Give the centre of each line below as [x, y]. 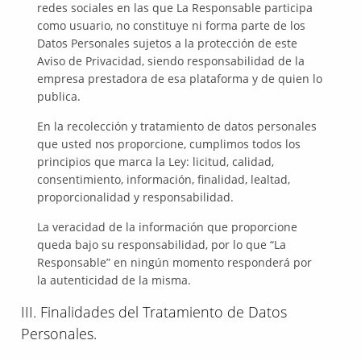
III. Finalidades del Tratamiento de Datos [154, 312]
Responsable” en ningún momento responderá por [175, 262]
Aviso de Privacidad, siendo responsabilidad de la [171, 61]
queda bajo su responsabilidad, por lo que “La [162, 245]
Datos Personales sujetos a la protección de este [168, 43]
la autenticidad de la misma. [114, 280]
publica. [59, 96]
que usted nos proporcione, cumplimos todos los [169, 144]
